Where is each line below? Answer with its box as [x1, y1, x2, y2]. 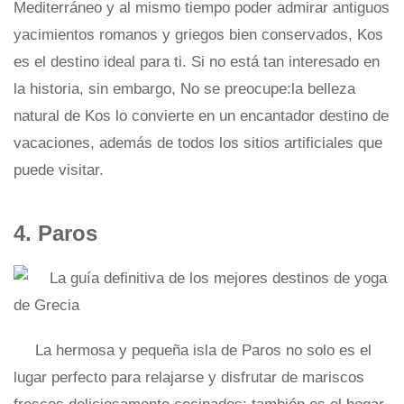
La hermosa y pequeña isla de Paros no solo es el [35, 342, 372, 359]
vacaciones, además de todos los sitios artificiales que [14, 134, 382, 151]
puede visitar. [14, 161, 104, 179]
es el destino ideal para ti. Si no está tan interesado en [14, 53, 380, 70]
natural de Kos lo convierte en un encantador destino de [14, 107, 389, 124]
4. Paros [14, 221, 97, 245]
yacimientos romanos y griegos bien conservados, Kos [14, 26, 383, 43]
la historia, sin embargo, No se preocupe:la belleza [14, 80, 355, 97]
